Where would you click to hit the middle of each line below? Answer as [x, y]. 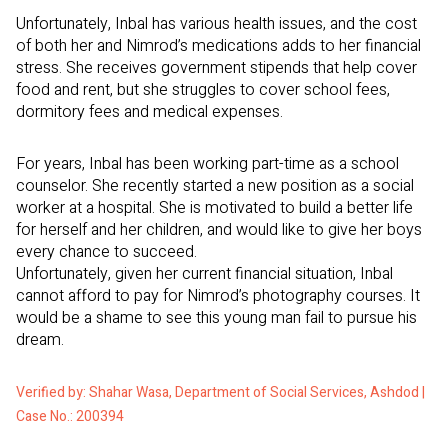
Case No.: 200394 [70, 417]
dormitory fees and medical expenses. [149, 112]
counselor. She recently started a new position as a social [215, 186]
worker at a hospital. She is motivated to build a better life [214, 208]
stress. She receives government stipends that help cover [216, 68]
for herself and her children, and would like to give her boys [219, 230]
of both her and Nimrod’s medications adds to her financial [218, 46]
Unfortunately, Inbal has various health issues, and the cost [216, 24]
